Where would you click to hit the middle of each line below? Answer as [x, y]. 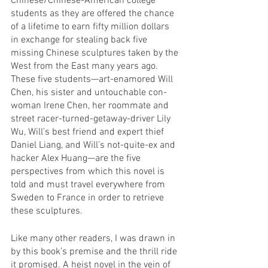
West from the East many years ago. [86, 66]
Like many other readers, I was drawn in [94, 238]
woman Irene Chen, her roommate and [91, 106]
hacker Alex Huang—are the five [77, 158]
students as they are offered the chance [94, 13]
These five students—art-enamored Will [93, 79]
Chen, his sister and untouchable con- [89, 92]
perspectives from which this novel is [89, 171]
